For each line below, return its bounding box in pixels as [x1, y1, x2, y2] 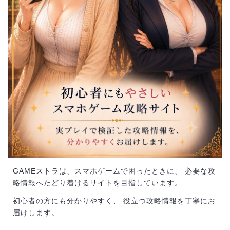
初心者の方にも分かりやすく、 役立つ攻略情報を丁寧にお [13, 196, 216, 205]
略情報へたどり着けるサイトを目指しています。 [13, 178, 182, 187]
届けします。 [13, 208, 59, 217]
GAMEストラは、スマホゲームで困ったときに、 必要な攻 [13, 166, 216, 175]
